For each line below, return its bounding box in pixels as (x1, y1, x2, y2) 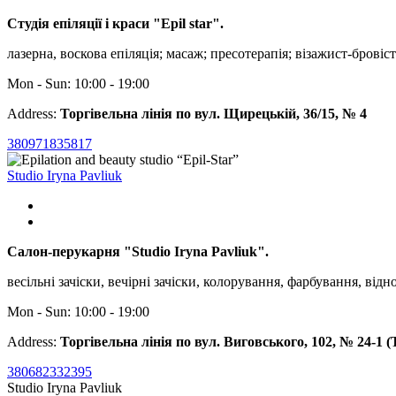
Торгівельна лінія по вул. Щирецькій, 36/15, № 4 (60, 105, 367, 121)
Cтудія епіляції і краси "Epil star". (7, 15, 224, 31)
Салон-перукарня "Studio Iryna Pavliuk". (7, 243, 269, 259)
